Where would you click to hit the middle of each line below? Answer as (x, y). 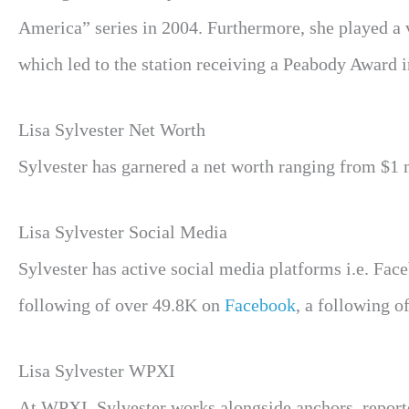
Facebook (260, 305)
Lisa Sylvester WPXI (97, 371)
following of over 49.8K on (121, 305)
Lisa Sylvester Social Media (123, 232)
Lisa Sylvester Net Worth (112, 130)
